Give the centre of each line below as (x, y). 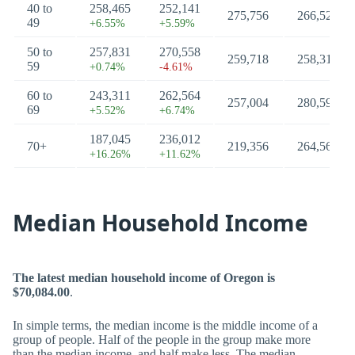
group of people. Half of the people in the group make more (162, 340)
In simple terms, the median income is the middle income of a (165, 325)
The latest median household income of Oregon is (144, 278)
